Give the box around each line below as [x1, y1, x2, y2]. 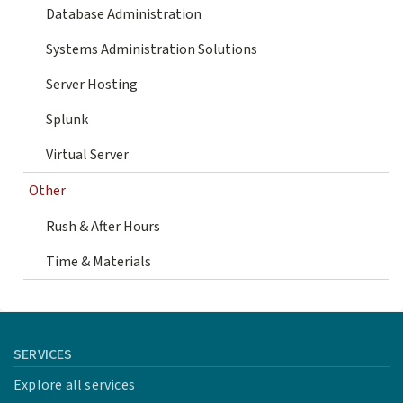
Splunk [46, 110, 88, 130]
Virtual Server [46, 145, 129, 166]
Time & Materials [46, 252, 151, 273]
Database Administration [46, 4, 201, 25]
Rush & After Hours [46, 217, 160, 237]
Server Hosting [46, 75, 138, 95]
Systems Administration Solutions [46, 40, 257, 60]
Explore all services [13, 375, 135, 396]
